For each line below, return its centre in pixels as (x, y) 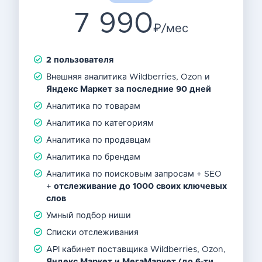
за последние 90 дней (163, 89)
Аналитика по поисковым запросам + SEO (134, 174)
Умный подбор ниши (89, 216)
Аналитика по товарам (94, 106)
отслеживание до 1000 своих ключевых (141, 186)
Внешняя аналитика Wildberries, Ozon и (128, 77)
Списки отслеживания (93, 232)
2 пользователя (80, 60)
